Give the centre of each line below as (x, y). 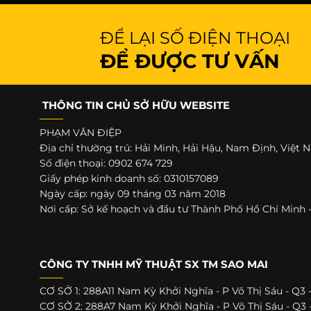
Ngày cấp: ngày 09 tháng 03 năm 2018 (132, 193)
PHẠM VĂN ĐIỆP (80, 132)
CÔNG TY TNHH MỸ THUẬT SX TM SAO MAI (153, 264)
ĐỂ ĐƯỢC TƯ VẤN (190, 61)
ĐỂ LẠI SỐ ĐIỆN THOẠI (195, 38)
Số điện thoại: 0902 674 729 (106, 163)
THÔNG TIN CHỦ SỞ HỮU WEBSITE (134, 106)
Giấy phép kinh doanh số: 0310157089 (129, 178)
